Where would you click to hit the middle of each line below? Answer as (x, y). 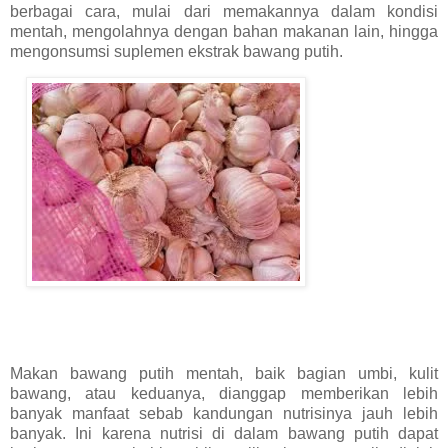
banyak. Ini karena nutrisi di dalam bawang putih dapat (224, 434)
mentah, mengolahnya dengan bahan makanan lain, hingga (224, 31)
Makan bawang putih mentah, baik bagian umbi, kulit (224, 374)
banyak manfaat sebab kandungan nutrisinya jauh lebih (224, 414)
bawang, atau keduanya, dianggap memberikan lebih (224, 394)
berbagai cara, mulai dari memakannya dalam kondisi (224, 11)
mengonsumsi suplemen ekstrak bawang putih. (176, 51)
